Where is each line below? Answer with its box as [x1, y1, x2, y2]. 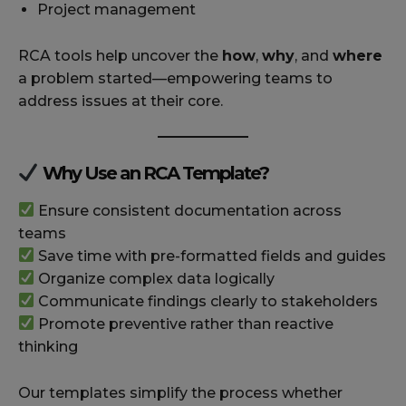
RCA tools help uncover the [18, 46, 222, 64]
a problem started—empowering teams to [18, 69, 333, 87]
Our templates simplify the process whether [18, 383, 343, 401]
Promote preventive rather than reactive [34, 314, 334, 333]
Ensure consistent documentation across [34, 201, 343, 219]
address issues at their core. [18, 92, 223, 110]
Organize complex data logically [34, 269, 275, 287]
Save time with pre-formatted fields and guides [34, 246, 387, 265]
